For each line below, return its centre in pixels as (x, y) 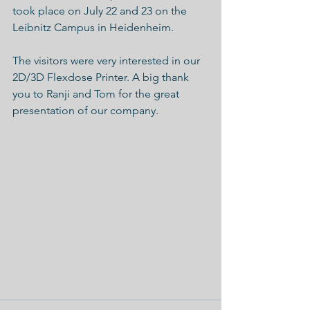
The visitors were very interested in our (108, 61)
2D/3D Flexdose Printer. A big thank (102, 77)
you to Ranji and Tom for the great (97, 94)
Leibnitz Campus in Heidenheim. (93, 27)
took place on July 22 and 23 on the (101, 11)
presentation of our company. (85, 110)
